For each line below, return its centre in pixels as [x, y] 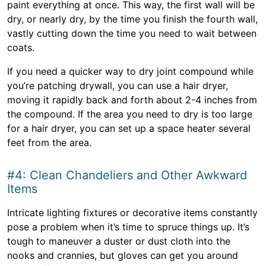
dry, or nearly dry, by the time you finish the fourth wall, [132, 19]
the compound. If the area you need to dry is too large [130, 114]
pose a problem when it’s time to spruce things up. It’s [128, 227]
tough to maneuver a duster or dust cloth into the [119, 241]
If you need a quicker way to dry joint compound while [130, 71]
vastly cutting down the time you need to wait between [132, 33]
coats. [21, 47]
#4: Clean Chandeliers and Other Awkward [127, 175]
